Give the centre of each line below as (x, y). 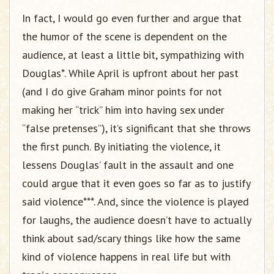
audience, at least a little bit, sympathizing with (133, 55)
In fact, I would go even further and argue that (132, 18)
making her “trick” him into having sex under (123, 110)
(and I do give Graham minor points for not (122, 91)
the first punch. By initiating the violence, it (121, 146)
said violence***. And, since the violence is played (135, 202)
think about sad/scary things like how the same (131, 238)
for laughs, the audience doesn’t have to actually (136, 220)
